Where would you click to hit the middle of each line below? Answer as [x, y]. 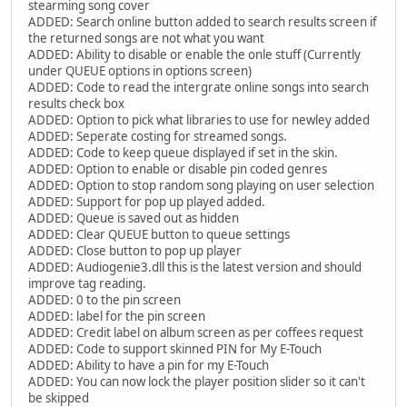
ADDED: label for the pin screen [117, 316]
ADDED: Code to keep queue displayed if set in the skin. [183, 152]
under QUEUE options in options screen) [140, 70]
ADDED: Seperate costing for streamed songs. [158, 136]
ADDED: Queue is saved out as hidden [134, 218]
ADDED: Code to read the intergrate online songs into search [199, 87]
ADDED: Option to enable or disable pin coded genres [178, 169]
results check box [76, 103]
